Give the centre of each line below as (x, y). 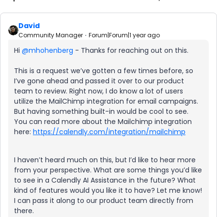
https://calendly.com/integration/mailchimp (109, 132)
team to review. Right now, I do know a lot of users (99, 91)
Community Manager (51, 35)
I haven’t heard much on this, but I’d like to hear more (105, 160)
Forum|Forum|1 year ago (124, 35)
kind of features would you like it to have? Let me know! (108, 190)
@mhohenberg (47, 50)
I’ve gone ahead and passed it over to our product (99, 81)
